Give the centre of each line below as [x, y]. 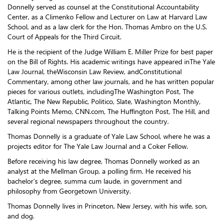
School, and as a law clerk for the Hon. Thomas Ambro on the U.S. [107, 26]
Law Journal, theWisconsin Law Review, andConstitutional [95, 71]
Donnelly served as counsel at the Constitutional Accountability [103, 6]
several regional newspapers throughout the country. [88, 121]
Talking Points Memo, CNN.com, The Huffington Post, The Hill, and [109, 111]
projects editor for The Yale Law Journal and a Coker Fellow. [98, 146]
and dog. [21, 216]
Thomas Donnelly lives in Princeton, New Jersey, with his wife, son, [108, 206]
